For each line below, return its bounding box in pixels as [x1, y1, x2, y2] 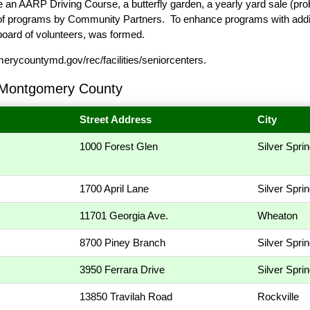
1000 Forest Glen [80, 140, 158, 152]
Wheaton [257, 210, 298, 221]
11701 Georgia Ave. [80, 210, 168, 221]
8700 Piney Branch [80, 237, 165, 248]
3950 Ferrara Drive [80, 264, 165, 275]
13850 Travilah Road [80, 291, 172, 302]
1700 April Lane [80, 183, 149, 194]
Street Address [80, 113, 152, 125]
